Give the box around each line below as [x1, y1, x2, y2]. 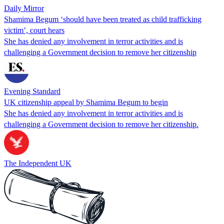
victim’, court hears [4, 25, 64, 34]
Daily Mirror [4, 3, 44, 12]
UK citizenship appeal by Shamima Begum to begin [4, 97, 168, 106]
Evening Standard [4, 86, 60, 95]
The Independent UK [4, 158, 71, 167]
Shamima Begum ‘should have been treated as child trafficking [4, 14, 201, 23]
